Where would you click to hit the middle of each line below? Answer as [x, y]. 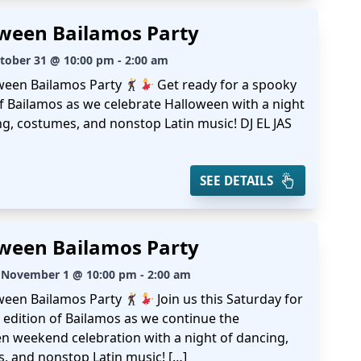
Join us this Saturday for [229, 299]
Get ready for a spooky [226, 85]
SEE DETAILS [236, 180]
